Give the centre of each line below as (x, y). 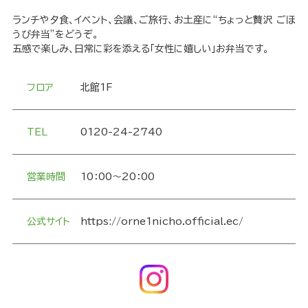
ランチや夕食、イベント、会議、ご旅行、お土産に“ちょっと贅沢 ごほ (154, 20)
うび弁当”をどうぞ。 (55, 34)
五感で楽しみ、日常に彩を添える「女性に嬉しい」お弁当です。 (140, 48)
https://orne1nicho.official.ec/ (162, 221)
